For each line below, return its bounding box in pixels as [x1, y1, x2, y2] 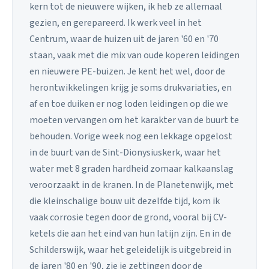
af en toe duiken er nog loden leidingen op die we [29, 97, 228, 111]
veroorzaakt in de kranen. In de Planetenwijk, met [29, 178, 234, 192]
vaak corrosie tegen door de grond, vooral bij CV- [29, 211, 227, 225]
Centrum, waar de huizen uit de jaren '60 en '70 [29, 32, 219, 46]
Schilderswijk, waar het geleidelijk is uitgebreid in [29, 243, 231, 257]
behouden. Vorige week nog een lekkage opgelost [29, 130, 232, 144]
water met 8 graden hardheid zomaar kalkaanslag [29, 162, 234, 176]
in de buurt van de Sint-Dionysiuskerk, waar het [29, 146, 221, 160]
